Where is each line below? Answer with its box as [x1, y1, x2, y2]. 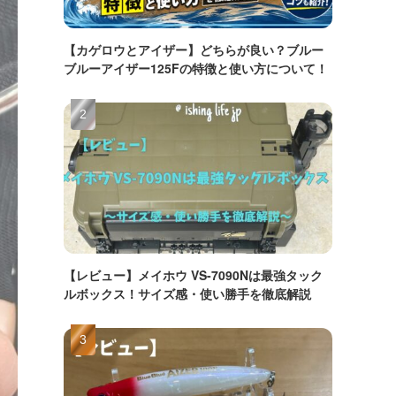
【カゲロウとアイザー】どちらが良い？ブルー [64, 41, 324, 58]
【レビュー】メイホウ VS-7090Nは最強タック [64, 266, 323, 284]
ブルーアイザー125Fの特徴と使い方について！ [64, 59, 328, 77]
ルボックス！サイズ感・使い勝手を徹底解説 [64, 285, 311, 302]
